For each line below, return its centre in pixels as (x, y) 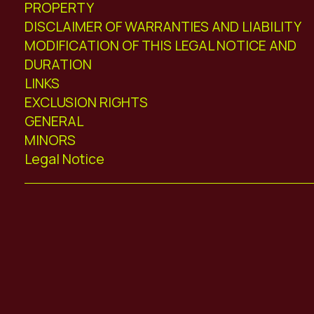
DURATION (59, 64)
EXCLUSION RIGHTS (87, 102)
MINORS (50, 139)
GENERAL (54, 121)
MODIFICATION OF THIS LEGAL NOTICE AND (161, 45)
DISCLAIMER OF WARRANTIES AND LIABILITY (163, 26)
